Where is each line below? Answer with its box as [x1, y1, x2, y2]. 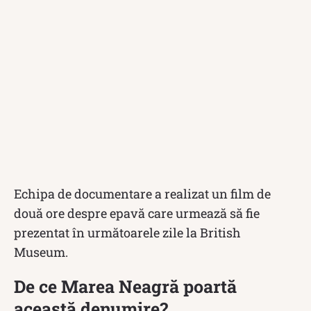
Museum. [14, 243, 68, 260]
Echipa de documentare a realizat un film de [14, 185, 271, 202]
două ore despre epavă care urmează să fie [14, 204, 260, 221]
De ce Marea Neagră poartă [14, 274, 237, 298]
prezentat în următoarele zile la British [14, 224, 241, 241]
